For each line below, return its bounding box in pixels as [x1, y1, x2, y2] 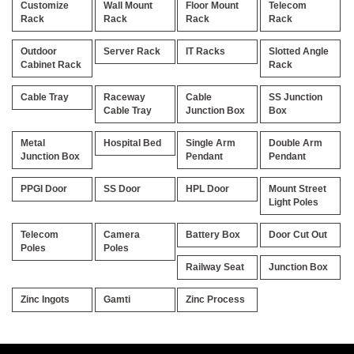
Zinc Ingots [21, 294, 70, 305]
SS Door [103, 183, 141, 194]
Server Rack [103, 46, 160, 57]
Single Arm [186, 137, 235, 149]
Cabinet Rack [21, 59, 81, 70]
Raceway [103, 92, 145, 103]
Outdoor [21, 46, 57, 57]
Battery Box [186, 229, 240, 240]
